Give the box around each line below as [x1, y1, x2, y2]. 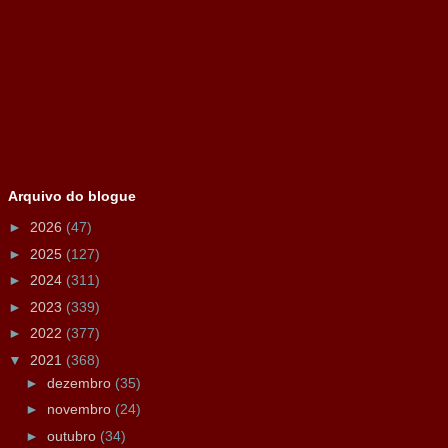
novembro [46, 401, 115, 418]
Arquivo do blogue [8, 188, 136, 205]
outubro [46, 427, 100, 444]
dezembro [46, 374, 115, 391]
